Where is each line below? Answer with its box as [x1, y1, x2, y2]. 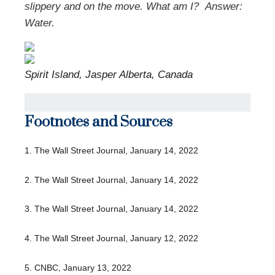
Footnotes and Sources [25, 113, 172, 131]
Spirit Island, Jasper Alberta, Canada [25, 69, 193, 80]
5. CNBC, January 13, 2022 [25, 262, 131, 273]
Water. [25, 17, 55, 29]
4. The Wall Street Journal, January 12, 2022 [25, 233, 198, 243]
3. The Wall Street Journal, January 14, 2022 [25, 204, 198, 214]
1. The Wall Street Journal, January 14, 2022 [25, 145, 198, 155]
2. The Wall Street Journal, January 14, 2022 [25, 174, 198, 185]
